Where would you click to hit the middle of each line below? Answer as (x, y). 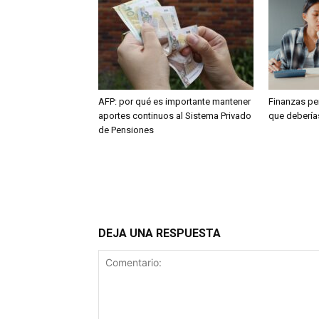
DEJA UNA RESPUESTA (159, 234)
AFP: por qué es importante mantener (174, 102)
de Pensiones (126, 130)
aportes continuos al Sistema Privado (175, 116)
